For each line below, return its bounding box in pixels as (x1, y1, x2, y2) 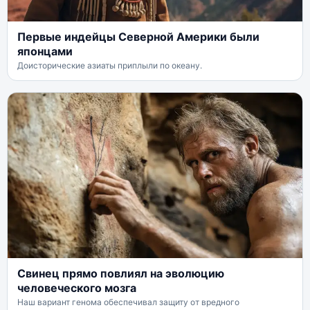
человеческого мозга (17, 281, 136, 295)
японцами (17, 44, 73, 58)
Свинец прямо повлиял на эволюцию (17, 266, 224, 281)
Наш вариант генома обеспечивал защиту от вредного (17, 297, 239, 308)
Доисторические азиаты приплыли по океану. (17, 60, 202, 71)
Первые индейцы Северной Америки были (17, 29, 259, 44)
